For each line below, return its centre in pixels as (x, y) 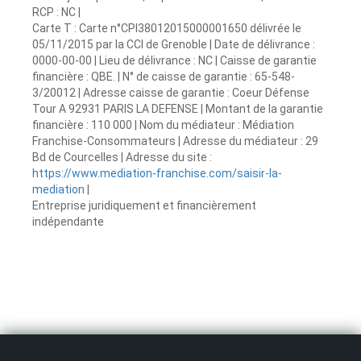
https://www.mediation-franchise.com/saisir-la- (157, 173)
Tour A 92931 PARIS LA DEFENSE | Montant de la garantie (178, 108)
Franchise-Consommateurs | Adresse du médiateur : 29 (175, 141)
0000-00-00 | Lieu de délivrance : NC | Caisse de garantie (174, 60)
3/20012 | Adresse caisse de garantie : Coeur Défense (171, 92)
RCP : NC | (56, 12)
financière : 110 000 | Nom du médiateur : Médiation (163, 124)
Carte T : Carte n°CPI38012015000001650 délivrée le (167, 28)
